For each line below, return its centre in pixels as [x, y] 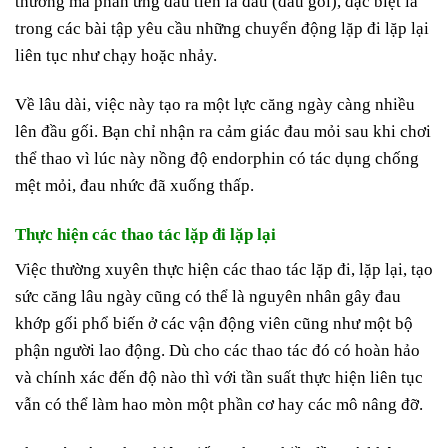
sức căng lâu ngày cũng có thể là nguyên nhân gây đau [208, 297]
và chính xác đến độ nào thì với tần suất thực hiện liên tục [219, 378]
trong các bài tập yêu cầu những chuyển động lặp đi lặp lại [222, 28]
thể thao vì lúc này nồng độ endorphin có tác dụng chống [217, 158]
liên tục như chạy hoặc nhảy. [116, 55]
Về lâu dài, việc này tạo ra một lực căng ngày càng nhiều [215, 104]
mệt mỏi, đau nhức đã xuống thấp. [134, 185]
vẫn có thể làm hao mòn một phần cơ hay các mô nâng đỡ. [219, 405]
